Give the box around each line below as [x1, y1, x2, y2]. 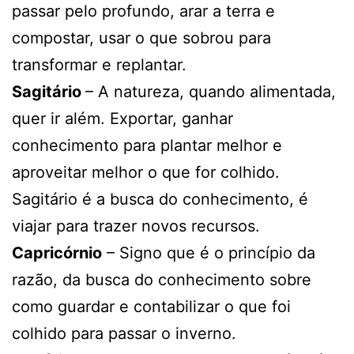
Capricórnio [12, 243, 102, 262]
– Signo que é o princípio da [102, 243, 315, 262]
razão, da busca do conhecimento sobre [12, 269, 311, 289]
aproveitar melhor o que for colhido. [12, 162, 280, 182]
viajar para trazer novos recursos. [12, 216, 260, 235]
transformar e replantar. [12, 55, 186, 74]
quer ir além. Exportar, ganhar [12, 108, 233, 128]
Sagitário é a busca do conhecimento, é [12, 189, 308, 209]
